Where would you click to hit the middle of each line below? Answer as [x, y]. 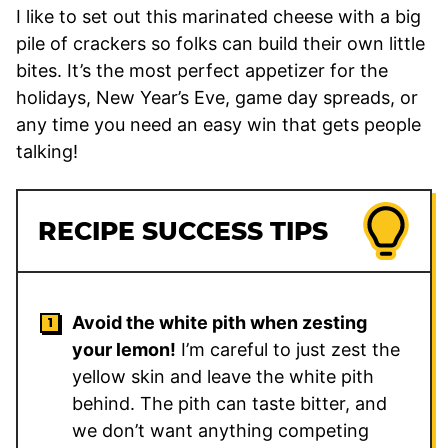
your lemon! [124, 349]
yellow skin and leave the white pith [223, 376]
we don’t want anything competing [220, 430]
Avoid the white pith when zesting [219, 322]
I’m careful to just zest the [288, 349]
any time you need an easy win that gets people [218, 124]
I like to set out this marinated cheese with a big [218, 16]
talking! [47, 151]
